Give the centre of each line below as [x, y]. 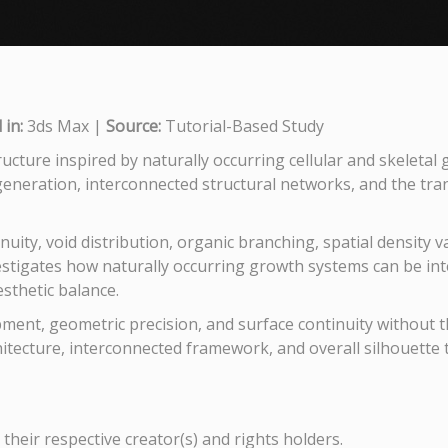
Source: [133, 126]
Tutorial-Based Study [242, 126]
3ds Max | [64, 126]
